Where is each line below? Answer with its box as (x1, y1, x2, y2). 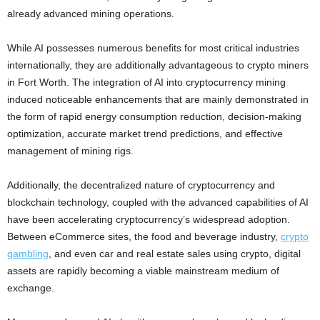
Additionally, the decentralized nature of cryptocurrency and (7, 179, 275, 191)
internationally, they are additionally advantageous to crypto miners (7, 59, 309, 71)
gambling (7, 248, 49, 260)
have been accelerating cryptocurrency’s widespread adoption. (7, 214, 290, 226)
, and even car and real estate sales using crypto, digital (49, 248, 301, 260)
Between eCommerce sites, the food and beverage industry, (7, 231, 281, 243)
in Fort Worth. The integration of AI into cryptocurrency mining (7, 76, 286, 89)
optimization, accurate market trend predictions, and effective (7, 128, 283, 140)
